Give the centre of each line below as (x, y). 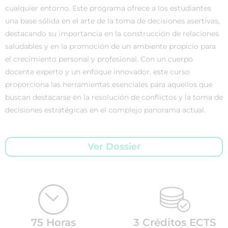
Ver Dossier (114, 147)
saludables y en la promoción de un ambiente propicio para (110, 46)
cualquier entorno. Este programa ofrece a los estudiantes (108, 8)
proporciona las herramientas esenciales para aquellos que (109, 84)
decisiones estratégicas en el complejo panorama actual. (105, 110)
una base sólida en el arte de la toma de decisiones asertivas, (112, 21)
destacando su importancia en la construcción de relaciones (112, 34)
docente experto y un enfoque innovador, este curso (97, 72)
